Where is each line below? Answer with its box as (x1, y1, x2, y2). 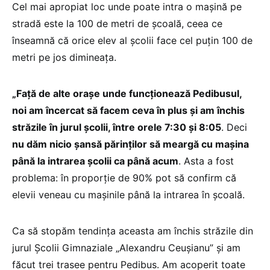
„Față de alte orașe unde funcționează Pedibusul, (12, 87, 242, 99)
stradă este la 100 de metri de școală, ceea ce (12, 17, 222, 30)
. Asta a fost (178, 154, 234, 167)
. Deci (221, 121, 247, 133)
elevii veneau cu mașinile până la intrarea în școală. (12, 188, 245, 201)
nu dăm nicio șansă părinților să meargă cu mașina (12, 137, 249, 150)
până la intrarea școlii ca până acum (12, 154, 178, 167)
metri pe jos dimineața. (12, 51, 116, 63)
